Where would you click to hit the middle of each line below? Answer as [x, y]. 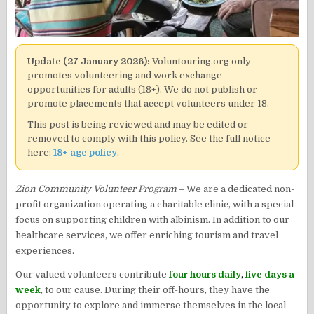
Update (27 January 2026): [89, 61]
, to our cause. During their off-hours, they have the [156, 289]
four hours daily [205, 274]
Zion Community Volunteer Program [96, 189]
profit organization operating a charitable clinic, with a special [155, 204]
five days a [269, 274]
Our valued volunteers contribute [93, 274]
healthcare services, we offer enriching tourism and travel [147, 235]
